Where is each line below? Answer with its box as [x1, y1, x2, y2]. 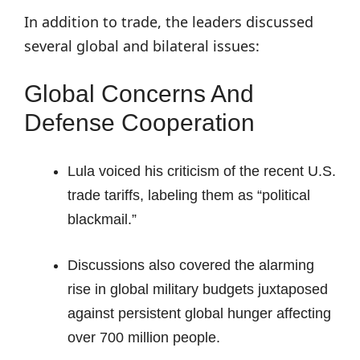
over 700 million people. [67, 329, 220, 346]
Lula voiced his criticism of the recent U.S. [67, 163, 336, 179]
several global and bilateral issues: [24, 36, 260, 55]
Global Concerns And [24, 80, 254, 107]
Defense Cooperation [24, 109, 255, 136]
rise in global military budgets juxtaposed [67, 281, 328, 297]
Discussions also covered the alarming [67, 257, 314, 273]
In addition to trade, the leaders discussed [24, 12, 313, 31]
